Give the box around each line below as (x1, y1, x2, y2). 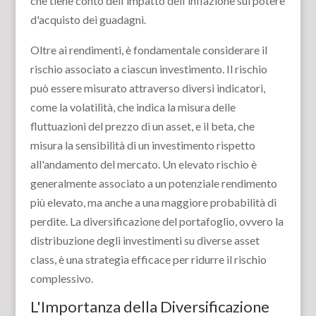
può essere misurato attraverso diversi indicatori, (30, 81, 265, 95)
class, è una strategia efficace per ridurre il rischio (30, 253, 267, 266)
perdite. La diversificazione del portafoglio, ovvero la (30, 214, 284, 228)
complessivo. (30, 272, 93, 285)
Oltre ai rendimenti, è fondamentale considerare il (30, 43, 267, 56)
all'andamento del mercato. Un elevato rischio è (30, 157, 257, 171)
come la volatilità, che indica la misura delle (30, 100, 236, 114)
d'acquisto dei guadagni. (30, 13, 146, 26)
